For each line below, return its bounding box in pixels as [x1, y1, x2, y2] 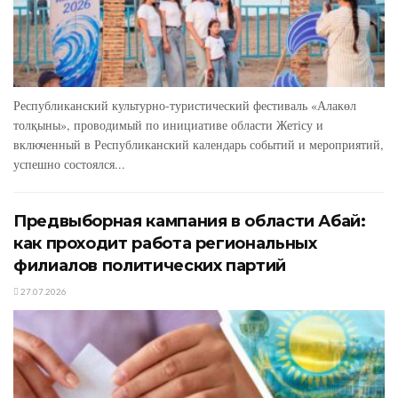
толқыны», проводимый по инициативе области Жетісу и [13, 115, 323, 133]
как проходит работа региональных [13, 233, 317, 253]
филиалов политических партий [13, 255, 286, 275]
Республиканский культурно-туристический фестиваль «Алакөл [13, 96, 356, 114]
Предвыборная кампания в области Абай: [13, 211, 366, 231]
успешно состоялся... [13, 155, 125, 172]
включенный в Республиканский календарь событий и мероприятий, [13, 135, 384, 153]
